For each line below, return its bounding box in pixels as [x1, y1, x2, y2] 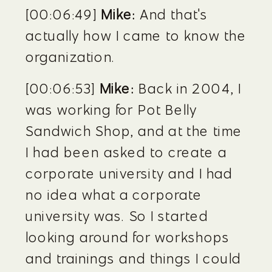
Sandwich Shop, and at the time [25, 122, 243, 140]
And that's [135, 5, 208, 23]
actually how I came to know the [25, 27, 246, 44]
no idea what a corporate [25, 186, 203, 203]
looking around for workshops [25, 228, 230, 246]
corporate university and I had [25, 165, 233, 182]
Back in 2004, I [134, 80, 242, 97]
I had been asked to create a [25, 143, 228, 161]
